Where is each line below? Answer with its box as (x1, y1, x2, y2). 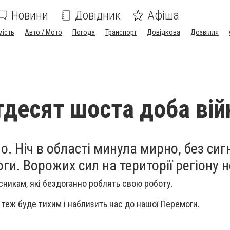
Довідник (75, 8, 121, 23)
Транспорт (105, 28, 137, 36)
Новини (11, 8, 48, 23)
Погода (72, 28, 95, 36)
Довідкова (147, 28, 180, 36)
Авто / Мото (25, 28, 62, 36)
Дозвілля (190, 28, 219, 36)
